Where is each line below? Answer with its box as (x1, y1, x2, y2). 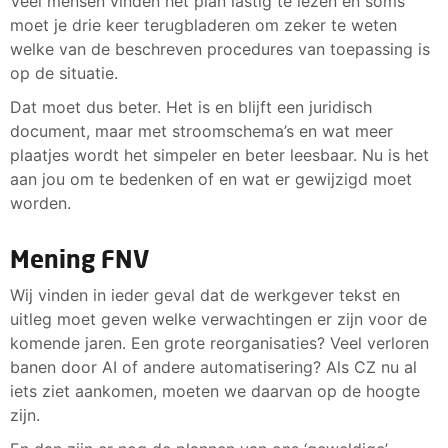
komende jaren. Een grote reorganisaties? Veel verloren (10, 332, 429, 353)
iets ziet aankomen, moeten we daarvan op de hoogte (10, 380, 420, 401)
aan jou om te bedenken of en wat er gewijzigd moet (10, 168, 412, 189)
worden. (10, 192, 71, 213)
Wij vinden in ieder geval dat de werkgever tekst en (10, 284, 400, 305)
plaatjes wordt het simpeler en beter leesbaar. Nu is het (10, 144, 429, 165)
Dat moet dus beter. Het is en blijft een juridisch (10, 96, 372, 117)
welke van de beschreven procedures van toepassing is (10, 38, 430, 59)
